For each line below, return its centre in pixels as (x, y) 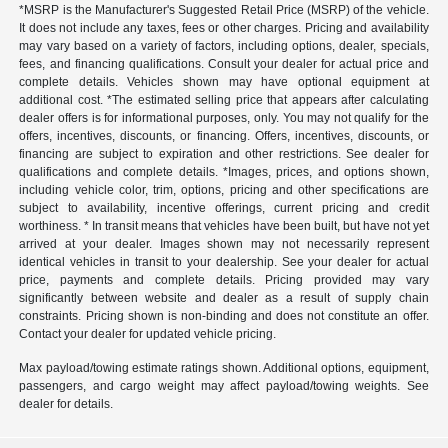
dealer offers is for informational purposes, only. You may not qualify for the (224, 117)
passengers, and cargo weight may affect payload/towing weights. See (224, 385)
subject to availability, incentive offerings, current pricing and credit (224, 207)
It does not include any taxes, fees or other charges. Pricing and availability (224, 27)
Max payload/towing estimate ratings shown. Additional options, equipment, (224, 367)
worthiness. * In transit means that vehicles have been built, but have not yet (224, 225)
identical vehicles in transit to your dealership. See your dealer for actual (224, 261)
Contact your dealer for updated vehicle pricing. (148, 333)
